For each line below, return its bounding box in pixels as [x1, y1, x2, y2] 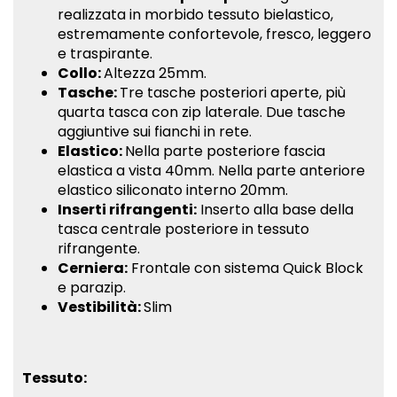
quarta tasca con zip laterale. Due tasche [58, 102, 346, 122]
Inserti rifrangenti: [58, 199, 197, 220]
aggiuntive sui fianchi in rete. [58, 121, 252, 142]
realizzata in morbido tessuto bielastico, [58, 4, 333, 25]
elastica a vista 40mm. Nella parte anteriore [58, 160, 365, 181]
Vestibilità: [58, 297, 144, 317]
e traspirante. [58, 43, 152, 64]
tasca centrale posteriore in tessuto [58, 219, 309, 239]
